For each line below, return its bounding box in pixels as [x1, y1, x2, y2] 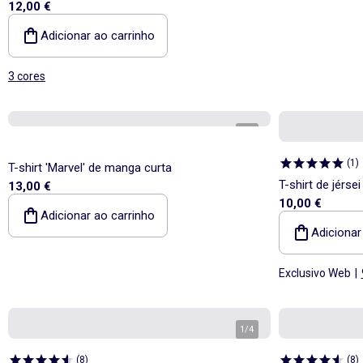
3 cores [8, 69, 45, 83]
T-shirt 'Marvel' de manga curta [8, 160, 172, 175]
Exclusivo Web [278, 266, 351, 280]
